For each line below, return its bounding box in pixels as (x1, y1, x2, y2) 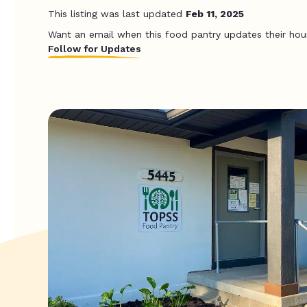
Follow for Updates (48, 43, 141, 54)
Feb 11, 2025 (186, 8, 244, 19)
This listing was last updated (48, 8, 186, 19)
